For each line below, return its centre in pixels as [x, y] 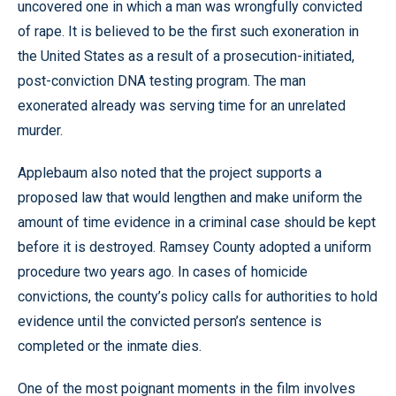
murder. [40, 130]
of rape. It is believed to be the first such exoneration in [188, 31]
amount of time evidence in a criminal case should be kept [197, 222]
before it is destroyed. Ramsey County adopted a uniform [194, 247]
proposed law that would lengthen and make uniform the [190, 198]
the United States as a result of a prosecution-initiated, [186, 56]
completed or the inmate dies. [110, 346]
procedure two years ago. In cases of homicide [163, 272]
